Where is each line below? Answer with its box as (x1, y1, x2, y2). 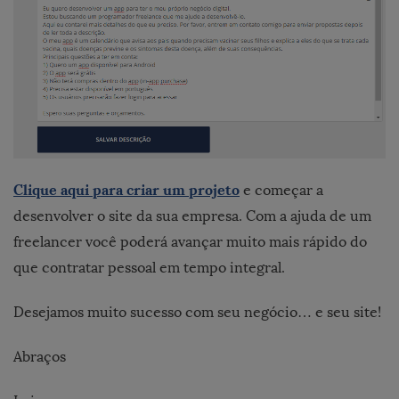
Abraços (13, 348, 66, 366)
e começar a (240, 182, 323, 199)
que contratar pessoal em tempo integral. (13, 259, 285, 277)
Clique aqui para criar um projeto (13, 181, 240, 199)
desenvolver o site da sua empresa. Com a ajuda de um (13, 208, 371, 225)
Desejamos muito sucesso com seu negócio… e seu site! (13, 304, 381, 322)
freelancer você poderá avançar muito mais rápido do (13, 233, 367, 251)
